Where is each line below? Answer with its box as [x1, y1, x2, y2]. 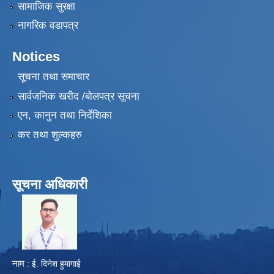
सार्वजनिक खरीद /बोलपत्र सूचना [17, 90, 139, 102]
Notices [12, 49, 60, 65]
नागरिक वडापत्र [17, 20, 78, 32]
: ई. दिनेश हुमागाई [24, 258, 83, 268]
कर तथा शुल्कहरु [17, 128, 82, 141]
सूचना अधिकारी [12, 176, 87, 192]
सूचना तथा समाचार [17, 71, 89, 83]
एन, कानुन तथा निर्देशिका [17, 109, 112, 122]
